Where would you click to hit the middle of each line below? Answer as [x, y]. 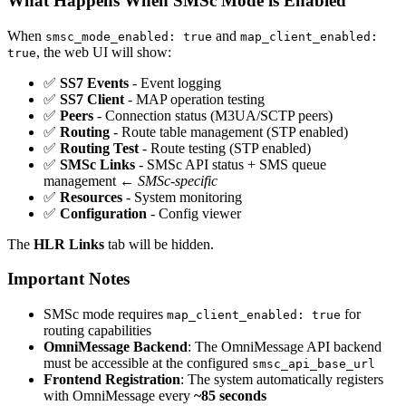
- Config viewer [194, 213]
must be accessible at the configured [148, 363]
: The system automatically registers [282, 380]
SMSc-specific [178, 180]
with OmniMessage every [119, 396]
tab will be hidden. [159, 244]
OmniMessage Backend [116, 347]
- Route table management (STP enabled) [229, 131]
